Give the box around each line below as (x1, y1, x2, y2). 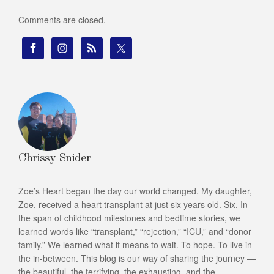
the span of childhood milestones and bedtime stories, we (18, 212, 240, 224)
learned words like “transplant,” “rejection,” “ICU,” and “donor (18, 225, 251, 238)
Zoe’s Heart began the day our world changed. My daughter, (18, 185, 252, 198)
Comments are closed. (18, 13, 106, 26)
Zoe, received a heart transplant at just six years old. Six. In (18, 198, 248, 211)
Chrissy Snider (18, 152, 91, 165)
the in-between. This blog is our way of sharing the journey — (18, 252, 256, 265)
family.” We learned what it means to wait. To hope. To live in (18, 239, 252, 251)
